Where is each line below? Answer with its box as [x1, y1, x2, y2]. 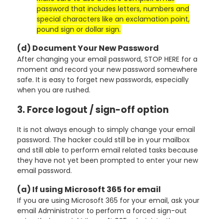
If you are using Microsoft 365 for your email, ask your [17, 196, 199, 205]
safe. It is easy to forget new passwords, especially [17, 75, 189, 85]
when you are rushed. [17, 85, 90, 95]
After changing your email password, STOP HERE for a [17, 54, 197, 64]
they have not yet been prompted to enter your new [17, 155, 198, 165]
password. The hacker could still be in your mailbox [17, 135, 190, 145]
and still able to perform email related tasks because [17, 145, 198, 155]
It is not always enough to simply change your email [17, 125, 195, 134]
